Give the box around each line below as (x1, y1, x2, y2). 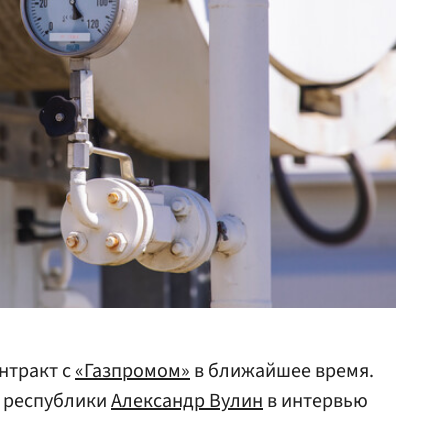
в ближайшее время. (190, 357, 374, 385)
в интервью (263, 387, 368, 415)
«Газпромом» (75, 357, 190, 385)
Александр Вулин (111, 387, 263, 415)
